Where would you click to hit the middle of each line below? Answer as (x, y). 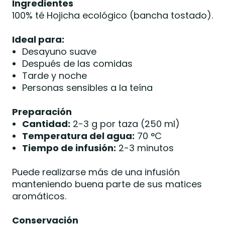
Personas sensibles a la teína (87, 87)
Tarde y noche (54, 75)
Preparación (42, 111)
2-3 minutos (145, 148)
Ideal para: (38, 39)
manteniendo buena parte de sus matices (107, 184)
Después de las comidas (77, 63)
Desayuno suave (59, 51)
